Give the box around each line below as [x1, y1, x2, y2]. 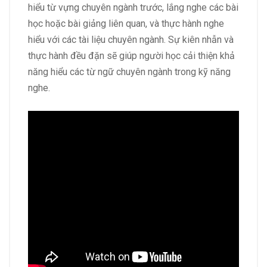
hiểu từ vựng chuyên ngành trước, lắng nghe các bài [28, 1, 238, 13]
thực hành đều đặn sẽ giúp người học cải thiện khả [28, 49, 235, 61]
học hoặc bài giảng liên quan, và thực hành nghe [28, 17, 224, 29]
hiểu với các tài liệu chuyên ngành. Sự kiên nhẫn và [28, 33, 234, 45]
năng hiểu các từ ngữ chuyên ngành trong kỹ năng [28, 66, 231, 77]
